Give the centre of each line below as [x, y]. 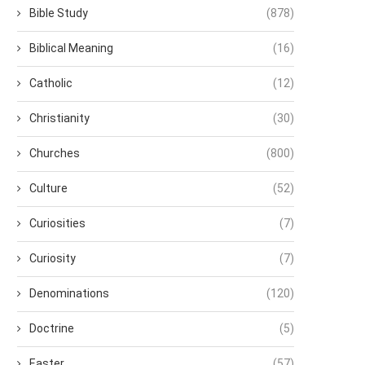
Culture [48, 189]
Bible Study [59, 13]
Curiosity [53, 259]
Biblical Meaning [71, 48]
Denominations [69, 294]
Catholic [51, 84]
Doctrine [52, 329]
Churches [55, 154]
